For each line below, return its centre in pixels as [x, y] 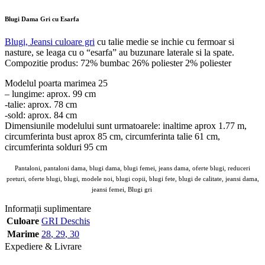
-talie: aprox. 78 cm [41, 105]
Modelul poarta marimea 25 [56, 83]
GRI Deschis [66, 221]
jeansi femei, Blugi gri [122, 190]
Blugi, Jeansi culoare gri [50, 42]
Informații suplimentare [48, 209]
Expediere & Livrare [43, 247]
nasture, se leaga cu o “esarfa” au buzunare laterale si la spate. [119, 53]
